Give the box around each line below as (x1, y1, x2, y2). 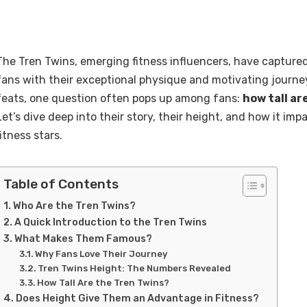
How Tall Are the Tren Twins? (37, 278, 170, 288)
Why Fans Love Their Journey (35, 249, 168, 260)
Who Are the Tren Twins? (12, 199, 136, 212)
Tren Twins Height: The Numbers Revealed (38, 263, 232, 274)
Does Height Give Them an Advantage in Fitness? (15, 292, 259, 305)
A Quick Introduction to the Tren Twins (14, 216, 207, 229)
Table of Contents (3, 176, 119, 193)
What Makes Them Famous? (14, 232, 152, 245)
